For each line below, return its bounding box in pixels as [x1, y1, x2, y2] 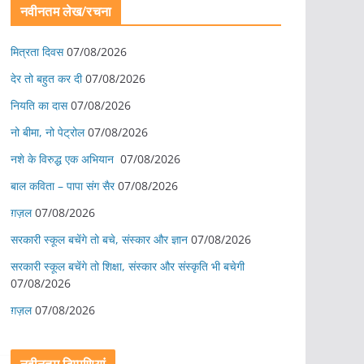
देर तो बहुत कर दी [11, 71, 82, 87]
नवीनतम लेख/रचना [20, 2, 111, 21]
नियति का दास [11, 97, 67, 114]
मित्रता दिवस [11, 44, 63, 60]
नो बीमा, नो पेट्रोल [11, 124, 84, 141]
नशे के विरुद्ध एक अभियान [11, 151, 117, 167]
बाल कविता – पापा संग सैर [11, 178, 115, 194]
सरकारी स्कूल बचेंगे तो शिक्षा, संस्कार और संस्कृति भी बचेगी [11, 258, 245, 275]
